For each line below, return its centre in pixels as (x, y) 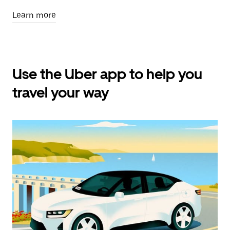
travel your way (61, 92)
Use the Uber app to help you (107, 74)
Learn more (34, 15)
